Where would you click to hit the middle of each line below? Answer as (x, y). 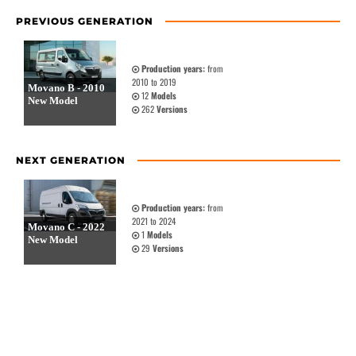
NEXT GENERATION (71, 161)
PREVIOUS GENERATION (85, 21)
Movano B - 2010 (66, 88)
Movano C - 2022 (66, 227)
